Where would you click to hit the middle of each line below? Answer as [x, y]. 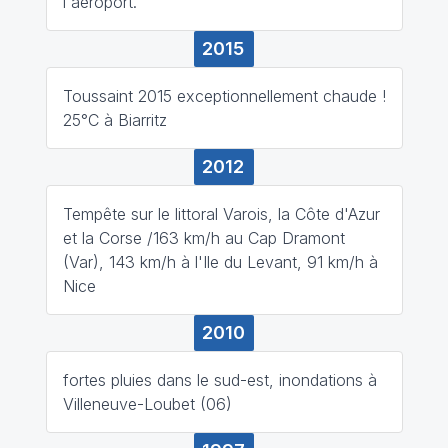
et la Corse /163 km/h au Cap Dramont [203, 237]
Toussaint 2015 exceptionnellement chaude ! [224, 95]
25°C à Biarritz [114, 119]
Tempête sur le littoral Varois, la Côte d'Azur [221, 213]
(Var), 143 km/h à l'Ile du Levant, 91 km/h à [220, 261]
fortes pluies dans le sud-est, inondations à [219, 379]
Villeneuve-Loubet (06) [147, 403]
